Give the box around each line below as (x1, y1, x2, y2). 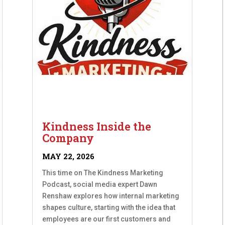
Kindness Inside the (42, 119, 152, 134)
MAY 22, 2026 (42, 151, 95, 162)
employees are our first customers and (42, 215, 171, 223)
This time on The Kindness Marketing (42, 169, 164, 177)
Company (42, 131, 94, 146)
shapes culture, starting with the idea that (42, 203, 176, 212)
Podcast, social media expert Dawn (42, 180, 158, 189)
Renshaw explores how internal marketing (42, 192, 180, 200)
